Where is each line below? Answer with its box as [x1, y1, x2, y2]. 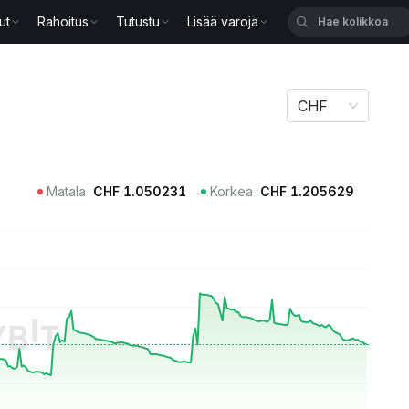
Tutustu [116, 14, 161, 29]
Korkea [210, 184, 253, 199]
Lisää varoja [187, 14, 259, 29]
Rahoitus [37, 14, 89, 29]
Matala [47, 184, 86, 199]
